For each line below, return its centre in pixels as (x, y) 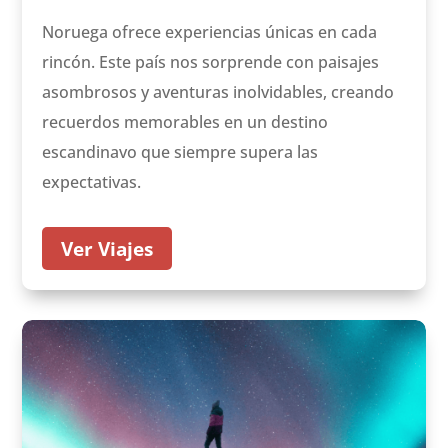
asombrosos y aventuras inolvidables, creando (218, 92)
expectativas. (92, 182)
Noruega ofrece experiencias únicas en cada (210, 32)
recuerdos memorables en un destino (185, 122)
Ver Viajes (107, 248)
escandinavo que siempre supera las (180, 152)
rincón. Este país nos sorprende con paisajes (211, 62)
